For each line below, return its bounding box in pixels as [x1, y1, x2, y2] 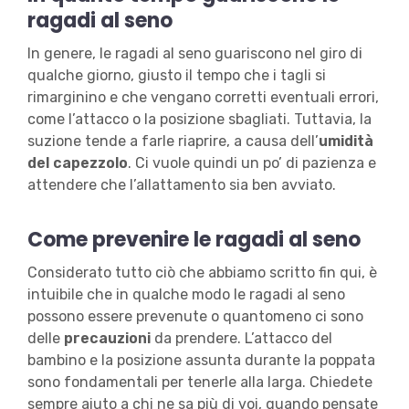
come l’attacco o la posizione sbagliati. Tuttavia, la [26, 110, 372, 129]
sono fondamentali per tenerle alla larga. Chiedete [26, 373, 372, 392]
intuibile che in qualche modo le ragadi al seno [26, 286, 345, 304]
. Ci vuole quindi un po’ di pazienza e [127, 154, 376, 173]
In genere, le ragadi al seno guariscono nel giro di [26, 45, 362, 63]
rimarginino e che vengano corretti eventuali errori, [26, 89, 379, 107]
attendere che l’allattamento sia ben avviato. [26, 176, 340, 194]
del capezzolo [26, 154, 128, 173]
